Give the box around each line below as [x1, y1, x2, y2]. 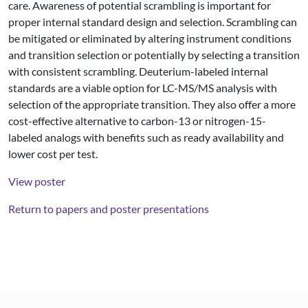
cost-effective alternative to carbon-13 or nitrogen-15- [8, 114, 266, 127]
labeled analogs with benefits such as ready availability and [8, 131, 284, 144]
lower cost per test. [8, 147, 98, 160]
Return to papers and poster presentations [8, 202, 209, 215]
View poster [8, 175, 65, 188]
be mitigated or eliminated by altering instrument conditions [8, 32, 291, 45]
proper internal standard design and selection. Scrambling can [8, 15, 297, 28]
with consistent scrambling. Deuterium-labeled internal [8, 65, 268, 78]
